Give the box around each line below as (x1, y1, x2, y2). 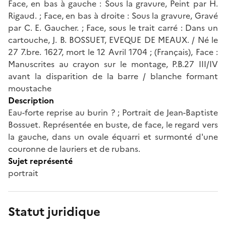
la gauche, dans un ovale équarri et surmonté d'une (8, 130, 218, 143)
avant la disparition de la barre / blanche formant (8, 70, 218, 82)
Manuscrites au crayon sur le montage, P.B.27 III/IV (8, 58, 218, 70)
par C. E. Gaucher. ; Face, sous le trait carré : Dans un (8, 21, 218, 34)
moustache (8, 82, 51, 94)
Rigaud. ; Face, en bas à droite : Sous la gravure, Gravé (8, 9, 218, 22)
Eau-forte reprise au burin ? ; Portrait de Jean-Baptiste (8, 106, 218, 119)
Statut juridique (8, 202, 100, 221)
